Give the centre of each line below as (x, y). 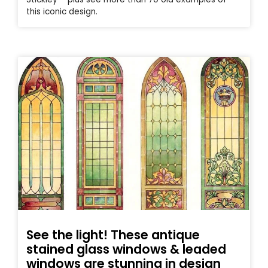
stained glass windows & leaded (126, 249)
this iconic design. (62, 12)
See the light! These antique (113, 235)
